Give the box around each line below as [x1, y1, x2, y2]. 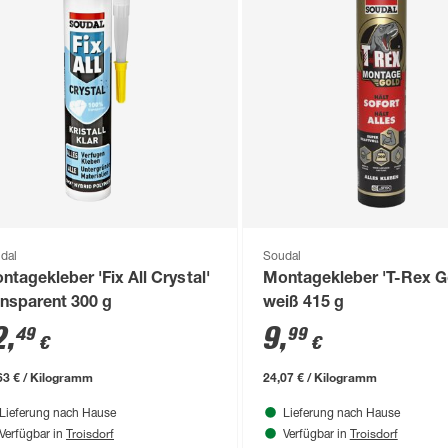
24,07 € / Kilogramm [262, 368, 377, 385]
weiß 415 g [262, 295, 344, 312]
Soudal [262, 250, 301, 263]
